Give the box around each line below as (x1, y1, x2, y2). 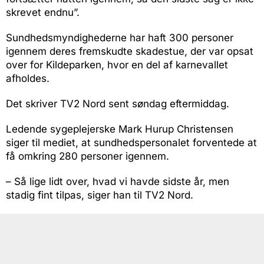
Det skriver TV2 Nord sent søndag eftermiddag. (6, 98, 229, 110)
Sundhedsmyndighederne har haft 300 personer (6, 32, 233, 44)
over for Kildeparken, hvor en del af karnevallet (6, 59, 228, 71)
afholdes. (6, 72, 49, 84)
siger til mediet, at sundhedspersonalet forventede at (6, 137, 257, 148)
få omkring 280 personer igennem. (6, 150, 169, 162)
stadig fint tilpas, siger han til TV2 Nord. (6, 189, 193, 201)
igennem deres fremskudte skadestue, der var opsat (6, 45, 253, 57)
